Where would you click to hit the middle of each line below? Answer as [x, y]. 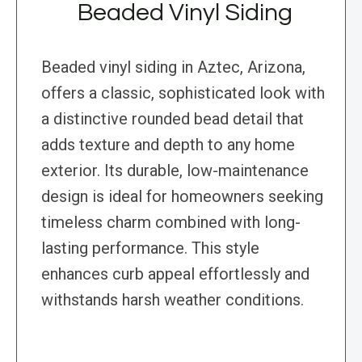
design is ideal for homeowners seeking [182, 197]
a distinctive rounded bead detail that [173, 119]
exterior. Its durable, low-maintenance [175, 171]
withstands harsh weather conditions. [173, 300]
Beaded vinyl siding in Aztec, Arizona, [173, 67]
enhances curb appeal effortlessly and [175, 274]
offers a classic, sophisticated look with [183, 93]
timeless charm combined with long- [171, 223]
